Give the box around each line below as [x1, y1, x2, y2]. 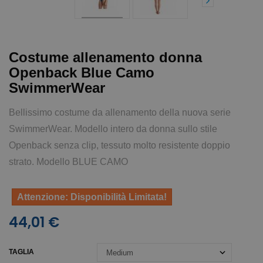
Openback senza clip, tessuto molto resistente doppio [9, 140, 230, 150]
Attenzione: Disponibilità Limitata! [17, 191, 167, 202]
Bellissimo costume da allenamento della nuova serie [9, 107, 231, 117]
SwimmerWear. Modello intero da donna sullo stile [9, 123, 217, 134]
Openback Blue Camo [9, 64, 154, 80]
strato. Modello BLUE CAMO [9, 156, 128, 167]
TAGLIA [9, 247, 36, 256]
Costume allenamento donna [9, 49, 202, 65]
